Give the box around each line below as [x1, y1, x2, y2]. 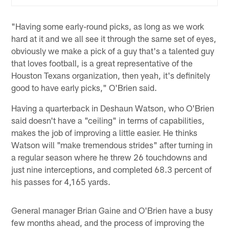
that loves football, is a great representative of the [11, 57, 193, 68]
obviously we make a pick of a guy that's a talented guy [11, 45, 215, 56]
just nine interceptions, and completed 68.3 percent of [11, 164, 212, 174]
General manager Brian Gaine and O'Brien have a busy [11, 204, 213, 215]
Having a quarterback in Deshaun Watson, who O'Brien [11, 102, 215, 113]
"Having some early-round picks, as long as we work [11, 20, 204, 31]
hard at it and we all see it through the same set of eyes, [11, 33, 217, 43]
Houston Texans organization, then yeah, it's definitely [11, 70, 211, 80]
